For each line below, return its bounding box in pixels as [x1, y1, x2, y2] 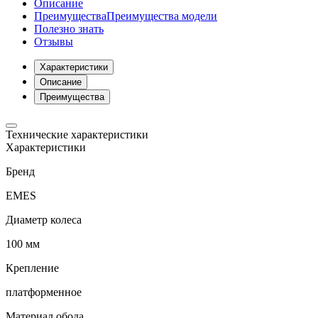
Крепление [6, 262, 59, 275]
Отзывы [34, 35, 73, 48]
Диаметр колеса [6, 214, 82, 226]
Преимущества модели [106, 10, 217, 23]
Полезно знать [34, 23, 104, 35]
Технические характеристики [6, 128, 148, 141]
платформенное [6, 286, 82, 299]
